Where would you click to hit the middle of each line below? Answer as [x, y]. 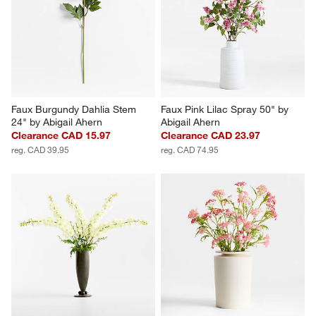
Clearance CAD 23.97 [211, 135]
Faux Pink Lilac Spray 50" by [226, 109]
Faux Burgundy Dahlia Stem [75, 109]
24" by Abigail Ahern [57, 122]
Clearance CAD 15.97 [61, 135]
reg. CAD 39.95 [41, 149]
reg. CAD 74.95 [190, 149]
